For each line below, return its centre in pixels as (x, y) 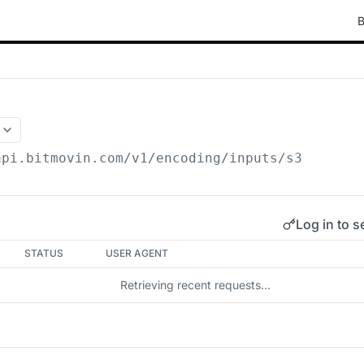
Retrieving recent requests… (195, 285)
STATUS (44, 253)
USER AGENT (137, 253)
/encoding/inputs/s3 (225, 158)
